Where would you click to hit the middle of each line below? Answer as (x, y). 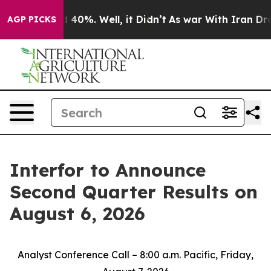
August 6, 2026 (77, 214)
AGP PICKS (32, 19)
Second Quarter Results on (134, 192)
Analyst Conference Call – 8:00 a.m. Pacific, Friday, (135, 255)
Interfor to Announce (108, 170)
